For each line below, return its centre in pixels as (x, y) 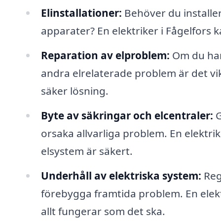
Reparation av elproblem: (105, 55)
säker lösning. (74, 91)
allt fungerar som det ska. (103, 211)
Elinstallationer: (81, 13)
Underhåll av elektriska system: (121, 175)
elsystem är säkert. (87, 151)
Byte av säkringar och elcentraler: (127, 115)
